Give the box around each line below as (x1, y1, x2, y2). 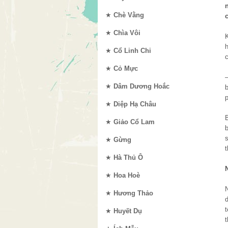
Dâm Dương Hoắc (113, 82, 169, 90)
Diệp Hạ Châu (113, 100, 156, 108)
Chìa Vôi (113, 29, 140, 37)
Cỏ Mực (113, 65, 138, 72)
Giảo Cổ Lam (113, 118, 155, 126)
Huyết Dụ (113, 207, 142, 215)
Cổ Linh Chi (113, 47, 151, 54)
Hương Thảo (113, 189, 153, 197)
